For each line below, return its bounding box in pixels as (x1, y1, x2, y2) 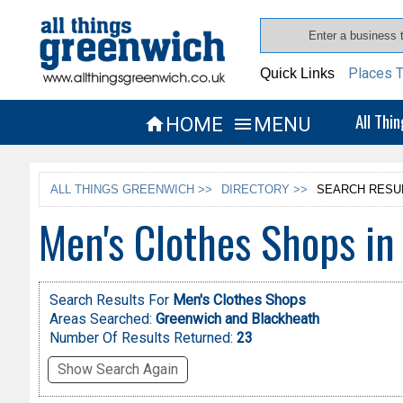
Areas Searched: (49, 310, 152, 328)
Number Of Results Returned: (49, 329, 237, 347)
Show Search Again (57, 361, 178, 379)
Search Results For (49, 291, 173, 309)
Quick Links (260, 66, 336, 81)
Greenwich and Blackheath (155, 310, 319, 328)
